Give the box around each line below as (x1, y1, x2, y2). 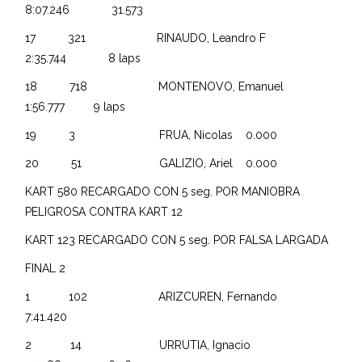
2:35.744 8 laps (25, 51, 151, 65)
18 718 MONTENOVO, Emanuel (25, 79, 326, 93)
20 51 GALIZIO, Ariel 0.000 (25, 156, 288, 170)
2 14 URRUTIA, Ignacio (25, 338, 284, 351)
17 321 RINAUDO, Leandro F (25, 31, 283, 44)
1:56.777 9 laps (25, 99, 145, 113)
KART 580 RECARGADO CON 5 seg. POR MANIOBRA (25, 184, 301, 198)
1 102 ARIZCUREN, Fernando (25, 289, 281, 303)
